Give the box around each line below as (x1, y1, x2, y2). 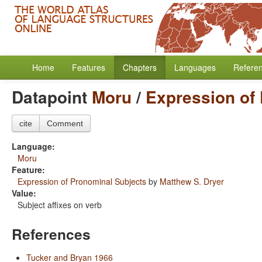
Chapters (123, 61, 157, 73)
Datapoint (12, 85, 92, 109)
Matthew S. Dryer (160, 175, 224, 187)
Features (72, 61, 105, 73)
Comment (47, 119, 83, 128)
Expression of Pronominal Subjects (18, 175, 146, 187)
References (12, 223, 91, 244)
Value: (12, 187, 36, 199)
